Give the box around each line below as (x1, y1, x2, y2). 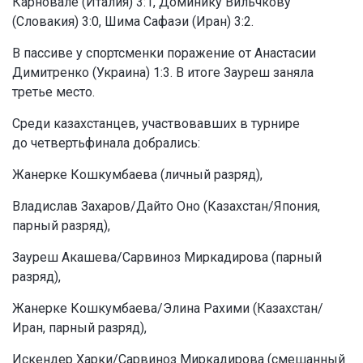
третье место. (12, 84, 95, 100)
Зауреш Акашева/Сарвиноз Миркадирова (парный (12, 250, 322, 266)
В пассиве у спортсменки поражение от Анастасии (12, 45, 316, 62)
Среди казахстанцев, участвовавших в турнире (12, 116, 300, 132)
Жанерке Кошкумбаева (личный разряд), (12, 167, 263, 183)
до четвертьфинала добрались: (12, 135, 200, 152)
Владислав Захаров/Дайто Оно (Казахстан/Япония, (12, 199, 320, 215)
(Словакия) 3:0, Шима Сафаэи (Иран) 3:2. (12, 14, 254, 30)
